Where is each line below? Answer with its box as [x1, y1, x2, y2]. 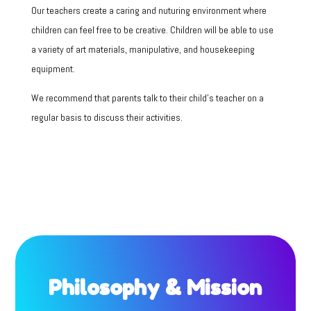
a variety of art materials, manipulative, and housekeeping [31, 43, 255, 56]
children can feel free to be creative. [31, 24, 170, 36]
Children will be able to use [169, 24, 274, 36]
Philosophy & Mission [49, 274, 262, 300]
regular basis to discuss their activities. [31, 111, 185, 124]
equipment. [31, 62, 75, 75]
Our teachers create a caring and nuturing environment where [31, 4, 267, 17]
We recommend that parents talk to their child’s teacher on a [31, 92, 264, 104]
